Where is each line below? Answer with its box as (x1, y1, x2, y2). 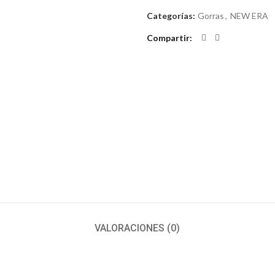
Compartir (146, 33, 190, 43)
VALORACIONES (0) (95, 222, 180, 234)
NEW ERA (230, 10, 268, 21)
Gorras (197, 10, 224, 21)
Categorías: (146, 10, 197, 21)
